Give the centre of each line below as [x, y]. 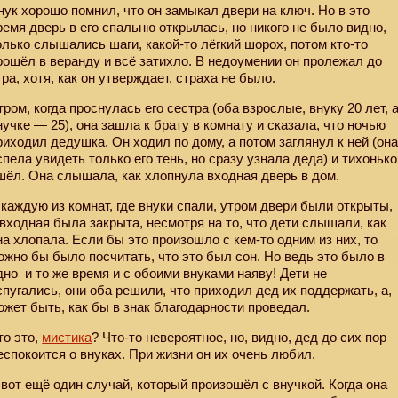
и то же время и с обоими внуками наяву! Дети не [175, 274]
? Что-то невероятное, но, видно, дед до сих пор [239, 338]
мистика [67, 338]
